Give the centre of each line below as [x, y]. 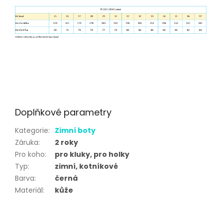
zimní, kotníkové [86, 167]
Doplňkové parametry [63, 112]
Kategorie [32, 131]
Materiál [29, 190]
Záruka [27, 143]
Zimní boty [75, 131]
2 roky [66, 143]
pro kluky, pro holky [92, 155]
